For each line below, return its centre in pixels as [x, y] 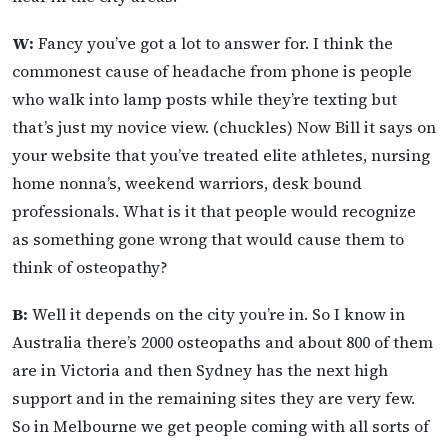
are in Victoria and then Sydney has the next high [200, 370]
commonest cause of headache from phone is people [212, 70]
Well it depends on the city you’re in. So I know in [216, 314]
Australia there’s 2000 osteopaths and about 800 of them [222, 342]
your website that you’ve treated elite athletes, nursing [221, 154]
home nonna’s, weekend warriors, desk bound [187, 182]
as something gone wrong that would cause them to [208, 238]
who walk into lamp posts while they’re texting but [204, 98]
